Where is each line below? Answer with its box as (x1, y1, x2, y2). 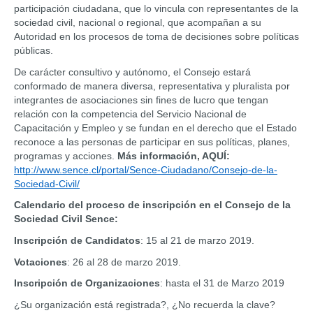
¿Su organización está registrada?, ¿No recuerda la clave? (14, 298, 275, 310)
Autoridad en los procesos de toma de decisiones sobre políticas (14, 31, 299, 42)
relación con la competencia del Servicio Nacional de (14, 108, 247, 119)
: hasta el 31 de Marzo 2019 (160, 277, 284, 289)
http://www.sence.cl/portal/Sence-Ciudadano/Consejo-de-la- (14, 163, 277, 175)
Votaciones (14, 256, 67, 268)
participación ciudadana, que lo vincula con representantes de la (14, 3, 298, 14)
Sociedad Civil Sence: (14, 213, 118, 225)
